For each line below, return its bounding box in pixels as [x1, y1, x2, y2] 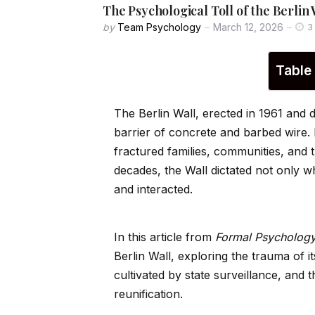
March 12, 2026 [213, 21, 283, 34]
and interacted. [114, 182, 193, 197]
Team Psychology [117, 21, 201, 34]
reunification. [114, 287, 183, 302]
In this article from [114, 230, 215, 245]
